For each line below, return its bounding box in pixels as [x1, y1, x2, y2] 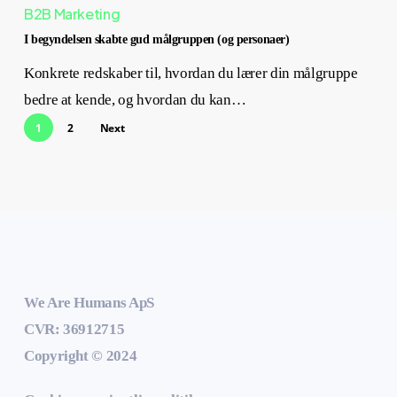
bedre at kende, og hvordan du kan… [23, 91, 246, 108]
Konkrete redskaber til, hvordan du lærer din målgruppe [23, 65, 358, 82]
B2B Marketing [23, 4, 121, 23]
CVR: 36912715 [23, 321, 125, 339]
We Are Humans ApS [23, 294, 155, 312]
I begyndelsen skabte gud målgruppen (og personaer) [23, 32, 290, 46]
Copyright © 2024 [23, 347, 137, 365]
